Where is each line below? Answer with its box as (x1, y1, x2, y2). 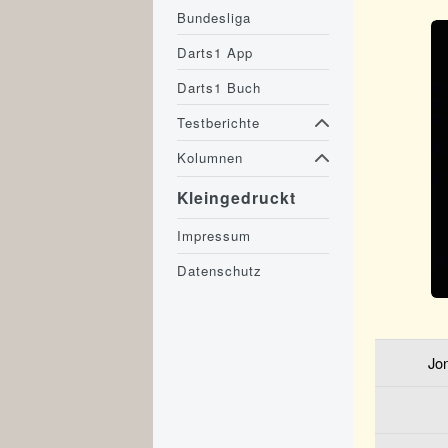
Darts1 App (177, 42, 254, 62)
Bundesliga (177, 7, 252, 27)
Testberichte (177, 113, 261, 133)
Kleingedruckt (177, 186, 297, 210)
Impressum (177, 226, 252, 246)
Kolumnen (177, 148, 244, 168)
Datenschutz (177, 261, 263, 281)
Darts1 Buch (177, 77, 262, 97)
